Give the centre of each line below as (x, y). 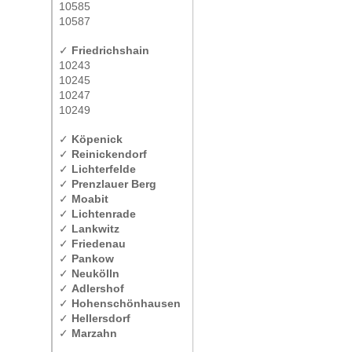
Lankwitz (95, 229)
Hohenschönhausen (126, 303)
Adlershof (98, 288)
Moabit (90, 199)
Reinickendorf (109, 154)
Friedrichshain (110, 50)
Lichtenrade (104, 214)
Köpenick (97, 139)
